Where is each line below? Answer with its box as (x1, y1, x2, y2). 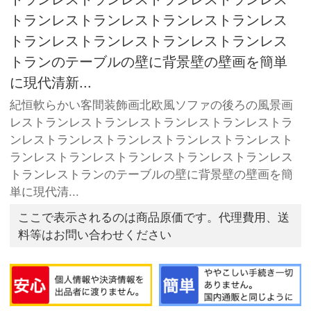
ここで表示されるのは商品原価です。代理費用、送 (18, 208, 290, 226)
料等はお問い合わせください (18, 226, 172, 243)
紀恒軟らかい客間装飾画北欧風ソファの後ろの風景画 (10, 96, 294, 113)
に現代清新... (10, 71, 92, 92)
